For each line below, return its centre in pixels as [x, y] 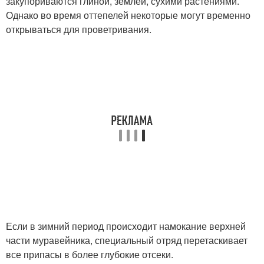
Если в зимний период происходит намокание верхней [126, 226]
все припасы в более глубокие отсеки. [90, 255]
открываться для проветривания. [79, 29]
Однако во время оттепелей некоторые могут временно [128, 15]
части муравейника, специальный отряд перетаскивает [127, 240]
